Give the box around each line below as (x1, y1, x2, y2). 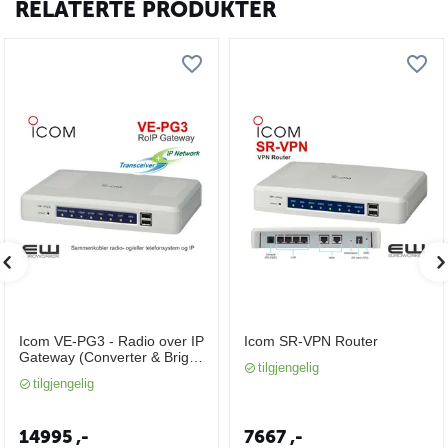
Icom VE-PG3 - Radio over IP (19, 333, 204, 349)
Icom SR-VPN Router (244, 333, 378, 349)
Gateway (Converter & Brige (19, 349, 197, 365)
